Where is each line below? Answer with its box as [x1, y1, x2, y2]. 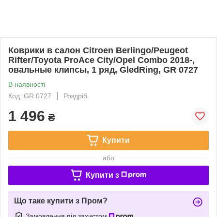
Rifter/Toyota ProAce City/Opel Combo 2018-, [8, 55, 195, 65]
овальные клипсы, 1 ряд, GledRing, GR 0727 [8, 64, 198, 75]
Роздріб [63, 92, 87, 100]
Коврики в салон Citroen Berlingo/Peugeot [8, 45, 188, 55]
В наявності [8, 80, 45, 88]
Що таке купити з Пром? [14, 196, 108, 205]
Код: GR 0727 [8, 92, 51, 100]
